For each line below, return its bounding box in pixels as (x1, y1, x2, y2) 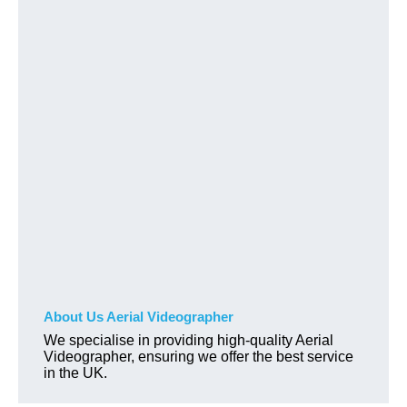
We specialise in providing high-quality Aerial (44, 332, 333, 348)
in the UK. (44, 364, 107, 381)
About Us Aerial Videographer (44, 308, 233, 324)
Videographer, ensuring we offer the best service (44, 348, 353, 364)
